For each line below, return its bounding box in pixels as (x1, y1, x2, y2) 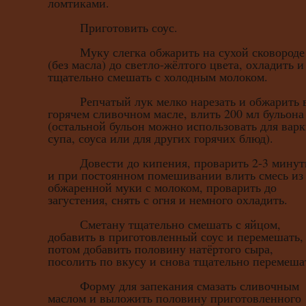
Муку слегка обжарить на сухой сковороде (48, 44, 305, 61)
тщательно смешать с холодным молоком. (48, 68, 268, 85)
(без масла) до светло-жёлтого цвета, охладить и (48, 56, 304, 73)
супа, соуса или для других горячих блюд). (48, 130, 273, 147)
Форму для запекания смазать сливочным (48, 277, 299, 294)
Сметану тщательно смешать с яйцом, (48, 216, 281, 233)
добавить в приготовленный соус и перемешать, (48, 228, 303, 245)
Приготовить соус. (48, 19, 178, 36)
